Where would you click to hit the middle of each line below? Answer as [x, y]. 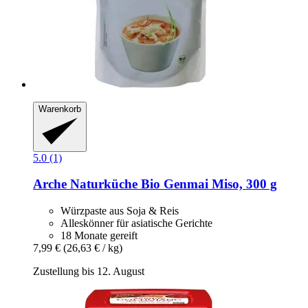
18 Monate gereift [99, 236]
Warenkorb [60, 109]
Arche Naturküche [85, 184]
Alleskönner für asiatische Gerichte [136, 223]
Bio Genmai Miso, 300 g [207, 184]
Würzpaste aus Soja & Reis [120, 211]
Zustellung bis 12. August [89, 272]
